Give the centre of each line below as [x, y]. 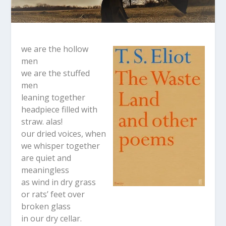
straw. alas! [42, 122]
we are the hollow [55, 49]
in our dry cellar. [52, 219]
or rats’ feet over [53, 194]
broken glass [46, 207]
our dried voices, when [64, 134]
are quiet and [46, 158]
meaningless [45, 170]
